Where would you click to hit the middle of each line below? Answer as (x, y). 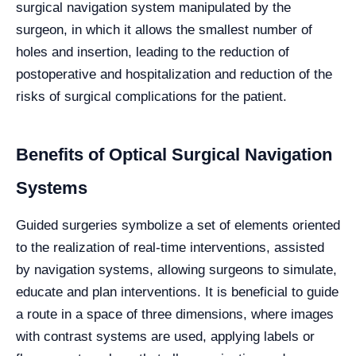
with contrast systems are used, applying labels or (165, 337)
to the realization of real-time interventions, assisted (170, 248)
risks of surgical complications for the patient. (151, 97)
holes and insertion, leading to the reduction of (153, 52)
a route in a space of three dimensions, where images (175, 314)
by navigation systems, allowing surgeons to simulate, (176, 270)
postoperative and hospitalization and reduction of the (174, 74)
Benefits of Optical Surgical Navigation (174, 155)
